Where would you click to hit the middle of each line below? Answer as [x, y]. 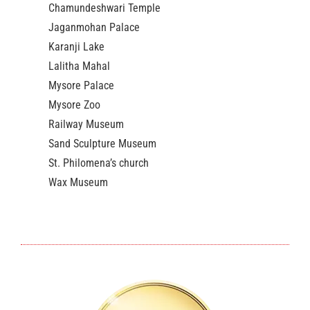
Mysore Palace [81, 86]
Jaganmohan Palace [94, 28]
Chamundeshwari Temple [104, 8]
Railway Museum [86, 125]
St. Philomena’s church [99, 163]
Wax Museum [78, 183]
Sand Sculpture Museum [102, 144]
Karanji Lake [76, 47]
